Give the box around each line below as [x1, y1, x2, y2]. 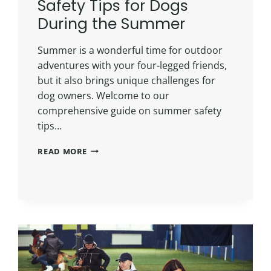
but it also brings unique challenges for [38, 73, 216, 87]
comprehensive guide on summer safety [38, 103, 222, 117]
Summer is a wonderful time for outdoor [38, 43, 223, 57]
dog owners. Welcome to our [38, 88, 170, 102]
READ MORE [38, 145, 88, 157]
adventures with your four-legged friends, [38, 58, 227, 72]
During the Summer [38, 13, 186, 34]
